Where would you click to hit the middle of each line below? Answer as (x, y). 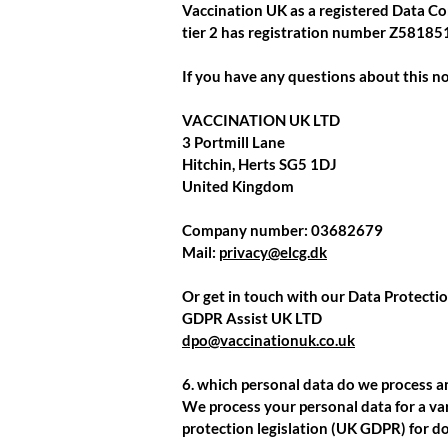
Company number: (246, 230)
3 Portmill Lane (233, 142)
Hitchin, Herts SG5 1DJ (259, 164)
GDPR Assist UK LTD (252, 318)
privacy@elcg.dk (273, 252)
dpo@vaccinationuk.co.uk (268, 340)
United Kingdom (238, 186)
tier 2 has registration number (285, 32)
